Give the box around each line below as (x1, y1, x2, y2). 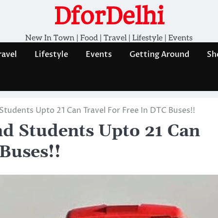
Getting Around (129, 49, 189, 60)
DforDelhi (54, 2, 164, 30)
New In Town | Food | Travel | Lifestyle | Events (25, 34, 193, 43)
